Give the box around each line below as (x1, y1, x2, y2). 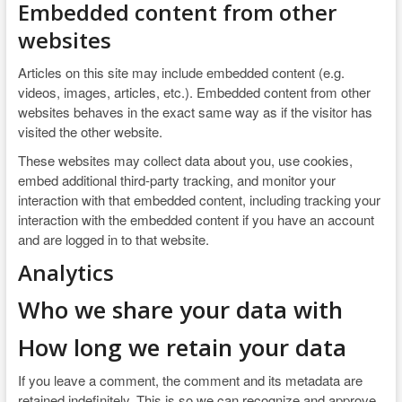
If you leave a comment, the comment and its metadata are (17, 371, 363, 389)
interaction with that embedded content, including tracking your (17, 190, 380, 209)
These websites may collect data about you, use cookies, (17, 151, 353, 170)
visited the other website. (17, 122, 162, 141)
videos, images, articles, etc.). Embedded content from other (17, 83, 371, 101)
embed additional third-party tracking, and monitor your (17, 170, 336, 189)
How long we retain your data (17, 331, 346, 363)
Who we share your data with (17, 293, 343, 326)
